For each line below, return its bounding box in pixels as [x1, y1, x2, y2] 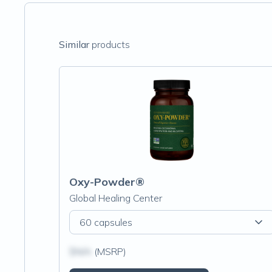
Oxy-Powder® [69, 175, 144, 189]
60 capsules [80, 216, 132, 228]
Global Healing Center [69, 192, 162, 204]
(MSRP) [92, 245, 126, 257]
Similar [59, 38, 89, 50]
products [89, 38, 130, 50]
